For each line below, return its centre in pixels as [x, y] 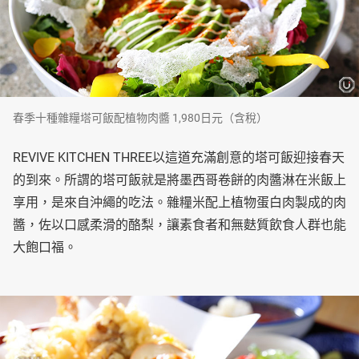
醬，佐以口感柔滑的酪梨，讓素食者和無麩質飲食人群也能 [179, 225]
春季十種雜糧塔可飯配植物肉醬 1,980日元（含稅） [140, 118]
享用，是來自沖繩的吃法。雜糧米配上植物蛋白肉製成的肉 [179, 203]
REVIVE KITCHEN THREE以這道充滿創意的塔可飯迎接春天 [179, 158]
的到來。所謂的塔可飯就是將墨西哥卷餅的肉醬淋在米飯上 [179, 180]
